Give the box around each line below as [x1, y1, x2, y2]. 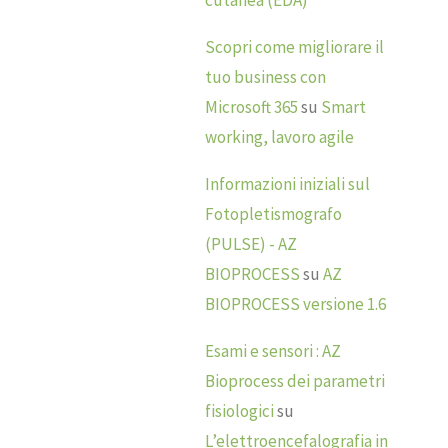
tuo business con [205, 66, 327, 89]
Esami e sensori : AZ [205, 340, 342, 363]
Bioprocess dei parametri [205, 370, 386, 393]
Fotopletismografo [205, 203, 343, 226]
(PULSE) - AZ [205, 233, 298, 256]
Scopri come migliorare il [205, 36, 385, 59]
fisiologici [205, 400, 275, 423]
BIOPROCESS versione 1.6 [205, 293, 387, 316]
